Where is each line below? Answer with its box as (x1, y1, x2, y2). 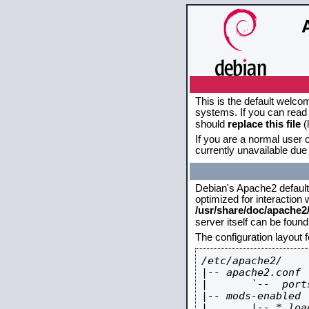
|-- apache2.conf (201, 266, 301, 278)
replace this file (228, 119, 301, 130)
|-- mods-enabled (201, 290, 301, 301)
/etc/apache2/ (201, 255, 282, 266)
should (195, 119, 228, 130)
